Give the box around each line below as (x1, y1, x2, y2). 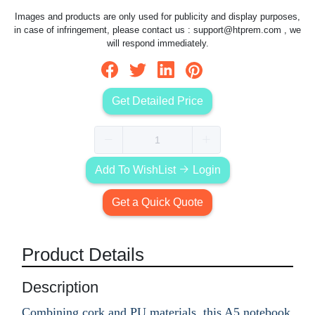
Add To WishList (94, 163, 179, 176)
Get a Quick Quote (112, 195, 203, 208)
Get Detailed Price (112, 94, 203, 107)
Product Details (22, 243, 144, 265)
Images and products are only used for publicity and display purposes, (15, 11, 300, 22)
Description (22, 278, 98, 296)
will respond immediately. (106, 38, 209, 49)
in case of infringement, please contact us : (14, 25, 193, 36)
